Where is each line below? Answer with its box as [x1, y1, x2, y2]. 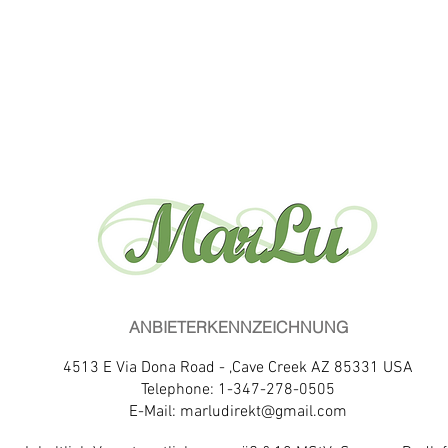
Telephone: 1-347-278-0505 [141, 380, 335, 400]
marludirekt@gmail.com [180, 402, 347, 422]
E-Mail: [129, 402, 180, 422]
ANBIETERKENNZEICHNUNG [128, 317, 348, 337]
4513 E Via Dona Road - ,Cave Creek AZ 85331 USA [63, 358, 413, 378]
